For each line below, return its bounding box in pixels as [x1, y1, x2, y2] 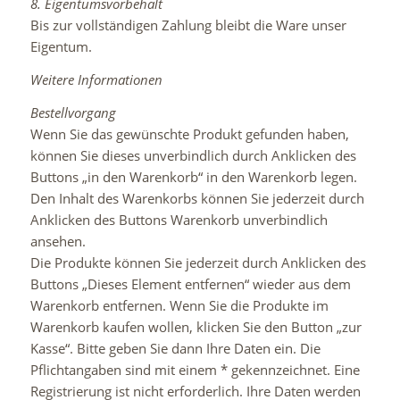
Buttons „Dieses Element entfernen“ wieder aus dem [29, 274, 351, 293]
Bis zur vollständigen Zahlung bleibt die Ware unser [29, 16, 346, 34]
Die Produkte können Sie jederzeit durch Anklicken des [29, 253, 366, 271]
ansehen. [29, 231, 86, 250]
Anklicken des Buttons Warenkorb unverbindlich [29, 210, 328, 229]
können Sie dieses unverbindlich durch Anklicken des [29, 146, 356, 164]
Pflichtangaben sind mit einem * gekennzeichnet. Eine [29, 360, 360, 379]
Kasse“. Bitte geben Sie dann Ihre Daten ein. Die [29, 338, 321, 357]
